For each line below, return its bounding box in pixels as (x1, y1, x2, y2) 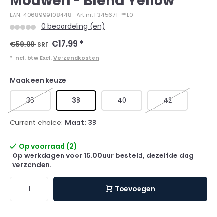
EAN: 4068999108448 (10, 11, 72, 19)
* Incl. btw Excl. (10, 54, 53, 62)
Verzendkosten (53, 54, 99, 62)
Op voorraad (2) (19, 141, 77, 151)
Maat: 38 (65, 118, 96, 127)
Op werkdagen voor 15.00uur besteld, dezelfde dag (12, 151, 194, 160)
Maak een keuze (10, 76, 66, 85)
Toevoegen (115, 184, 155, 194)
